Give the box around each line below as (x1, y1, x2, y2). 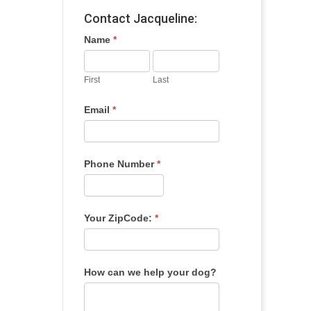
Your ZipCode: (83, 212, 155, 224)
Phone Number (83, 158, 157, 169)
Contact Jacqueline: (83, 11, 197, 26)
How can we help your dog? (83, 267, 217, 278)
